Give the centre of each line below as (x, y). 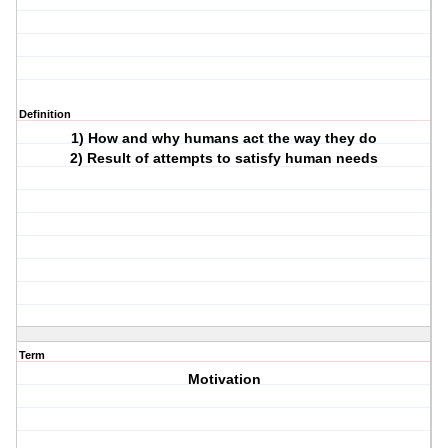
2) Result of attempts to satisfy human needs (224, 158)
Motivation (224, 379)
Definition (45, 114)
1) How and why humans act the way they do (224, 138)
